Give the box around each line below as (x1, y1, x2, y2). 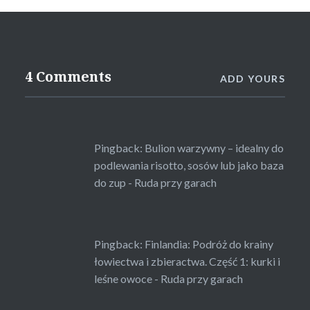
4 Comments (24, 66, 111, 86)
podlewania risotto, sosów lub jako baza (93, 158, 284, 172)
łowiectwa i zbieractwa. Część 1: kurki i (93, 254, 280, 268)
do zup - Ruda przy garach (93, 175, 217, 189)
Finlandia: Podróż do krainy (144, 237, 273, 250)
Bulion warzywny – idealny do (144, 140, 284, 154)
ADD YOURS (219, 72, 286, 84)
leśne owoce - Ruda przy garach (93, 271, 243, 285)
